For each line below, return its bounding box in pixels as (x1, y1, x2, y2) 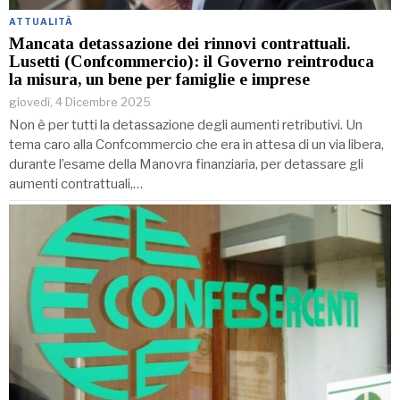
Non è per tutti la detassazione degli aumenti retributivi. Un (9, 117, 362, 134)
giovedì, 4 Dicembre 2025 (9, 95, 151, 110)
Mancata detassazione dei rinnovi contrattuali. (9, 34, 351, 54)
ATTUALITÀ (9, 16, 73, 28)
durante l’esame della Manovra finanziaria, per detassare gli (9, 156, 363, 173)
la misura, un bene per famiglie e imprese (9, 70, 310, 89)
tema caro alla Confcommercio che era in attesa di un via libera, (9, 137, 384, 154)
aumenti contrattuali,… (9, 176, 143, 193)
